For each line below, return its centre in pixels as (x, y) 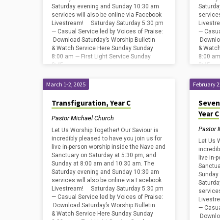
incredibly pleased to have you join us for (107, 139)
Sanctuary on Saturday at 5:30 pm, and (104, 155)
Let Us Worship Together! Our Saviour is (105, 130)
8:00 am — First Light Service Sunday (101, 57)
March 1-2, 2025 (66, 84)
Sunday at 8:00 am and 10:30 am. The (103, 164)
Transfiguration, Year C (91, 103)
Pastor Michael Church (83, 118)
